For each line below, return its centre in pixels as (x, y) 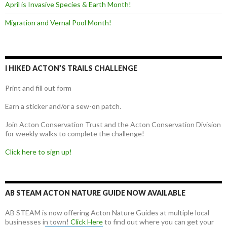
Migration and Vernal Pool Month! (58, 23)
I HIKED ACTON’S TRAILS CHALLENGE (71, 68)
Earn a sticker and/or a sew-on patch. (63, 106)
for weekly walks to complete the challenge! (75, 134)
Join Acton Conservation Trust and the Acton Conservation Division (113, 125)
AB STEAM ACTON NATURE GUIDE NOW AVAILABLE (95, 193)
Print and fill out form (38, 88)
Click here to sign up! (39, 152)
